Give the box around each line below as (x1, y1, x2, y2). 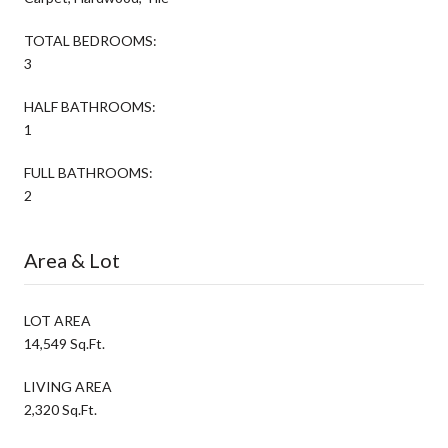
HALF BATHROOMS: (24, 97, 156, 115)
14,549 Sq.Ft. (24, 334, 105, 352)
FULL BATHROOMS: (24, 163, 153, 181)
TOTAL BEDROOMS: (24, 31, 157, 49)
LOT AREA (24, 311, 91, 329)
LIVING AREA (24, 377, 112, 395)
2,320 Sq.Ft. (24, 400, 97, 418)
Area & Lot (24, 247, 120, 272)
